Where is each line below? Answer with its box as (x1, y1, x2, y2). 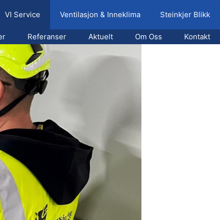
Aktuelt (88, 32, 113, 41)
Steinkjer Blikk (160, 10, 210, 19)
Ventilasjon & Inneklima (60, 10, 140, 19)
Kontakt (184, 32, 210, 41)
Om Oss (135, 32, 162, 41)
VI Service (5, 10, 40, 19)
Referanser (27, 32, 66, 41)
